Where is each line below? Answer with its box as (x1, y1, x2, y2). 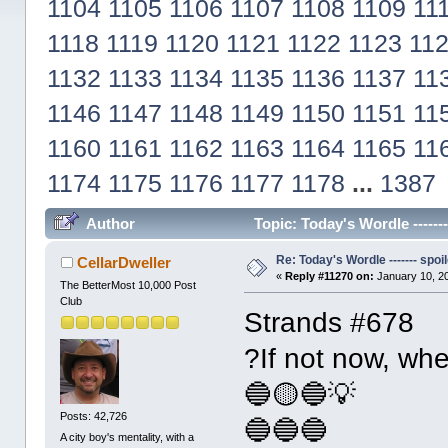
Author (85, 215, 135, 233)
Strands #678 (244, 307, 415, 339)
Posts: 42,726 (60, 409, 128, 422)
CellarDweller (76, 254, 171, 272)
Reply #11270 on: (285, 270, 375, 283)
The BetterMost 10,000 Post (60, 279, 197, 292)
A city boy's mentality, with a (60, 431, 195, 444)
